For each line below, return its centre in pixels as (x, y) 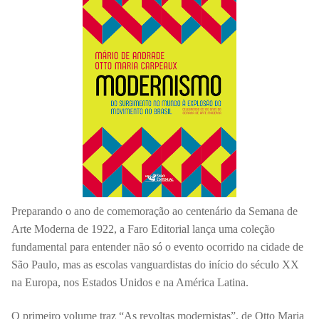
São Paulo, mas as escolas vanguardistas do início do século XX (155, 264)
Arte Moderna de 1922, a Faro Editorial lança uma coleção (143, 229)
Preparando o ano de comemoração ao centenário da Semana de (155, 211)
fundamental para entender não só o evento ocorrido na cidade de (157, 246)
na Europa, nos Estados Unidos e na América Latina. (130, 282)
